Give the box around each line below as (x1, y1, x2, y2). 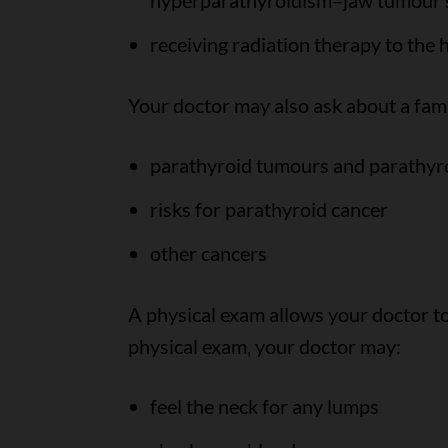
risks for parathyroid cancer (149, 197, 388, 221)
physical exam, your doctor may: (127, 334, 401, 358)
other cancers (149, 241, 267, 265)
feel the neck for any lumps (149, 394, 379, 418)
